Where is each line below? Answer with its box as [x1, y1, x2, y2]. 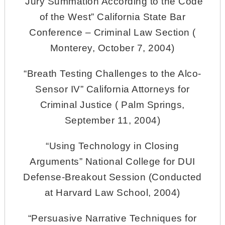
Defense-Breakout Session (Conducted [23, 171, 202, 182]
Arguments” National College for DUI [30, 156, 195, 167]
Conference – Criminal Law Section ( [29, 27, 196, 38]
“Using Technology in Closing [46, 140, 179, 151]
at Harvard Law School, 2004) [44, 187, 180, 198]
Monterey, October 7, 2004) [50, 42, 175, 53]
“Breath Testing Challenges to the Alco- [24, 68, 201, 79]
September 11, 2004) [64, 115, 161, 126]
